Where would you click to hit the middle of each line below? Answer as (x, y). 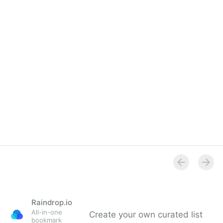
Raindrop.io (52, 202)
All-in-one (47, 212)
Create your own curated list (146, 215)
